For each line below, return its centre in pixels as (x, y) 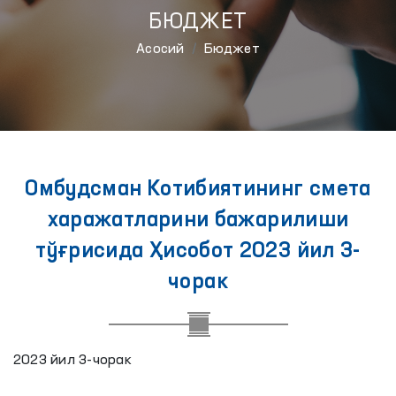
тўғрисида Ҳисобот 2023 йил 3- (198, 252)
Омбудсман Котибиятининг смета (198, 190)
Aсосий (160, 49)
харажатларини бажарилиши (198, 221)
